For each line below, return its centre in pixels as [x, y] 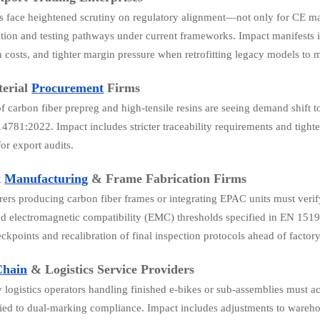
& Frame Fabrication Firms [167, 178]
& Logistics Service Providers [111, 269]
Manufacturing [46, 178]
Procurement [68, 88]
